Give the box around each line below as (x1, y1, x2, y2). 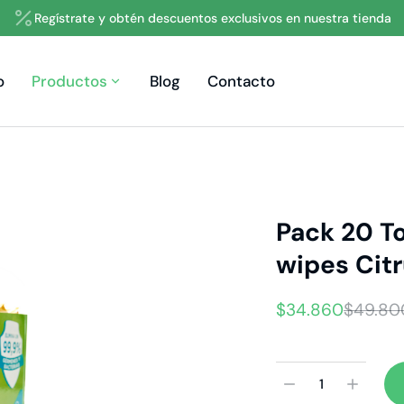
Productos (32, 70, 107, 91)
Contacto (207, 70, 275, 91)
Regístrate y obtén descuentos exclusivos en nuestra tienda (34, 10, 391, 26)
